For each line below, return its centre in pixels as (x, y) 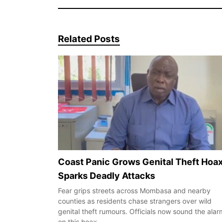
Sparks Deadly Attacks (107, 175)
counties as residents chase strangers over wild (135, 201)
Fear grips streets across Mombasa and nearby (134, 190)
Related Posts (89, 39)
